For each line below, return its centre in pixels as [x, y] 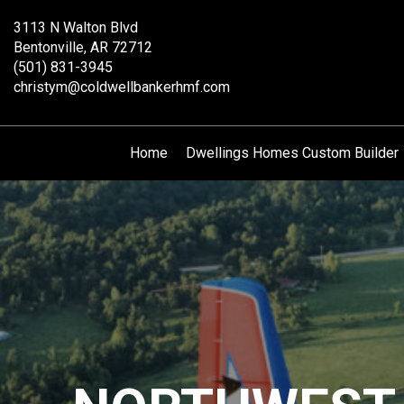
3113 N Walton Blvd [76, 28]
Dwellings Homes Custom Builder [292, 153]
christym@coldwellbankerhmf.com [122, 87]
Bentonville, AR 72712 [83, 47]
